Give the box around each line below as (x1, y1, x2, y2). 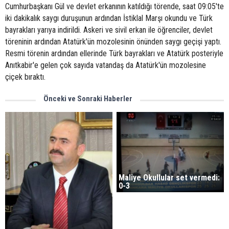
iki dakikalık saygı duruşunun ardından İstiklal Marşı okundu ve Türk (5, 13, 213, 23)
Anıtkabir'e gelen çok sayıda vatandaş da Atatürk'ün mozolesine (5, 60, 206, 70)
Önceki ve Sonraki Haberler (43, 94, 132, 103)
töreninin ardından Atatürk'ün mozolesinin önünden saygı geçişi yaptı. (5, 37, 221, 47)
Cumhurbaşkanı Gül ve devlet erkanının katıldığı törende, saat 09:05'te (5, 2, 224, 11)
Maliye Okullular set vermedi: (119, 173, 220, 183)
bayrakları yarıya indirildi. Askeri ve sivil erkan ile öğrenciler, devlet (5, 25, 213, 35)
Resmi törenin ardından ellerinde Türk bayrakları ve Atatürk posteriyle (5, 49, 223, 58)
